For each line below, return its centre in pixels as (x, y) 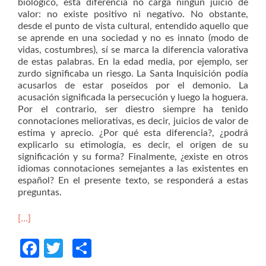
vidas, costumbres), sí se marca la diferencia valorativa (133, 50)
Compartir (134, 248)
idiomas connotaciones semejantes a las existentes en (133, 169)
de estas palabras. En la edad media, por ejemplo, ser (133, 62)
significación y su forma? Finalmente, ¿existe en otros (133, 157)
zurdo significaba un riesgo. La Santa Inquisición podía (133, 74)
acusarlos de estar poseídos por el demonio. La (133, 86)
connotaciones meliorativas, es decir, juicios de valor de (133, 121)
